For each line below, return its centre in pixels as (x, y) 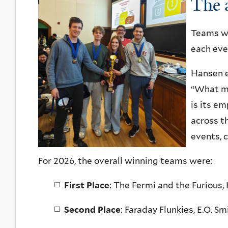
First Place (87, 186)
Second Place (92, 210)
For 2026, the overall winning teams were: (125, 161)
